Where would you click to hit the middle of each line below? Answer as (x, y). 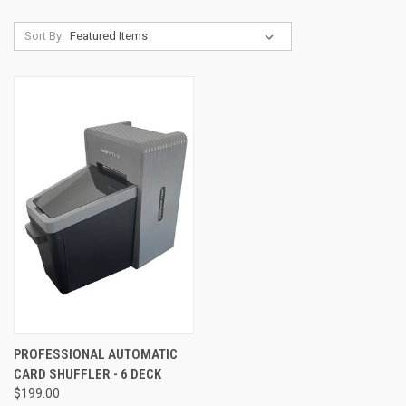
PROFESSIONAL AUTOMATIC (96, 354)
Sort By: (44, 36)
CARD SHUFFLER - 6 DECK (87, 374)
